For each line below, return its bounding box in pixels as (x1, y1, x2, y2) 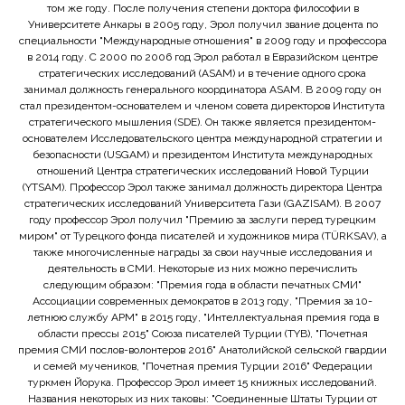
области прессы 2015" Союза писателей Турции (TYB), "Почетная (37, 327, 368, 341)
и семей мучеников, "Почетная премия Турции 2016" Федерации (33, 360, 372, 373)
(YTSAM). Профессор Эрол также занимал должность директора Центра (23, 181, 382, 194)
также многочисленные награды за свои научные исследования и (33, 246, 372, 259)
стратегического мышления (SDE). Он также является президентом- (29, 116, 376, 129)
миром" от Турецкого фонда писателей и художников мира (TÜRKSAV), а (18, 230, 387, 243)
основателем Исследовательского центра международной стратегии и (23, 132, 382, 146)
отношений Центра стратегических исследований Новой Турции (36, 165, 369, 178)
